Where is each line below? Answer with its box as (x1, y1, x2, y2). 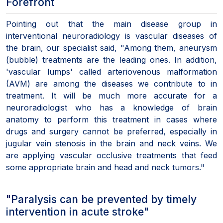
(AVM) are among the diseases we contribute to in (6, 78, 217, 89)
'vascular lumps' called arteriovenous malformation (6, 66, 217, 77)
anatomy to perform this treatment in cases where (6, 114, 217, 124)
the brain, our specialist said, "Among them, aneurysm (6, 42, 217, 53)
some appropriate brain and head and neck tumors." (6, 162, 205, 172)
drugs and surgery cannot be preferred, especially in (6, 126, 217, 136)
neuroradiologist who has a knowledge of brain (6, 102, 217, 112)
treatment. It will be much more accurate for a (6, 90, 217, 101)
